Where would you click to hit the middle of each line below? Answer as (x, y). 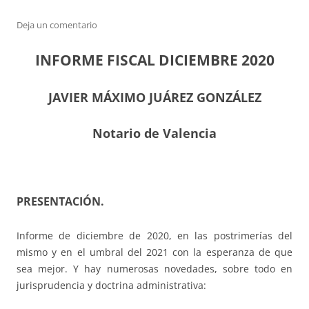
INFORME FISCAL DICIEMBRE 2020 (154, 60)
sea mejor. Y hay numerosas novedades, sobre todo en (154, 269)
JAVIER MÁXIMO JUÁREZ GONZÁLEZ (154, 98)
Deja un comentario (57, 25)
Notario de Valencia (154, 133)
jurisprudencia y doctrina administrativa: (111, 286)
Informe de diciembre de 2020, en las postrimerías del (154, 236)
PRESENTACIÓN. (60, 202)
